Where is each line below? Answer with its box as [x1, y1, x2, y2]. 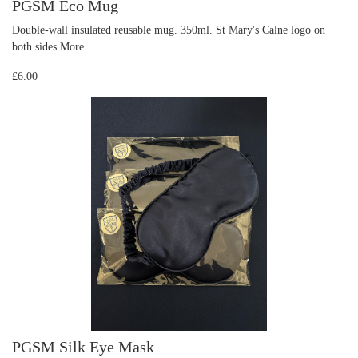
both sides [12, 39, 60, 53]
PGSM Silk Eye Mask [12, 338, 154, 356]
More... [60, 39, 93, 53]
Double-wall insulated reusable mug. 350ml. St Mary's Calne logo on [12, 22, 325, 36]
